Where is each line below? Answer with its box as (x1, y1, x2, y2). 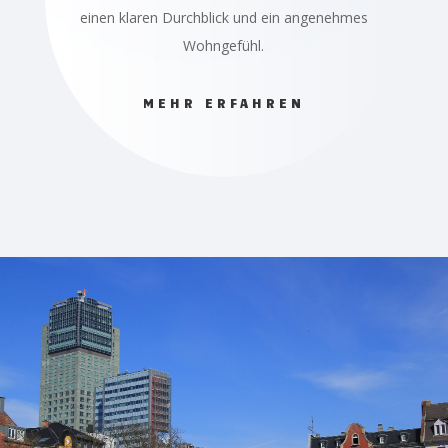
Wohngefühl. (183, 35, 265, 55)
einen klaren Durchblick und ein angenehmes (79, 7, 368, 27)
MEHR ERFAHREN (142, 95, 305, 112)
